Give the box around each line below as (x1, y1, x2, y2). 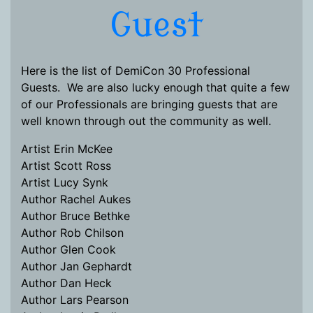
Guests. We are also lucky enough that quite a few (21, 80, 290, 94)
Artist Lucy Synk (21, 175, 108, 189)
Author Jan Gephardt (21, 259, 132, 273)
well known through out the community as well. (21, 114, 271, 128)
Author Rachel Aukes (21, 192, 131, 206)
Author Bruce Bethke (21, 209, 130, 223)
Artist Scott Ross (21, 159, 111, 173)
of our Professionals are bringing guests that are (21, 97, 277, 111)
